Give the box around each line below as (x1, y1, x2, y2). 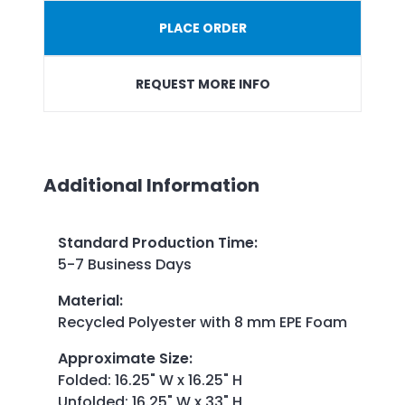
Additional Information (43, 172, 259, 198)
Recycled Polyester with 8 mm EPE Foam (58, 312, 347, 334)
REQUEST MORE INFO (135, 74, 270, 93)
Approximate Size (58, 348, 189, 370)
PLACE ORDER (158, 18, 247, 37)
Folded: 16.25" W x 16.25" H (58, 370, 242, 391)
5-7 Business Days (58, 254, 192, 276)
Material (58, 290, 119, 312)
